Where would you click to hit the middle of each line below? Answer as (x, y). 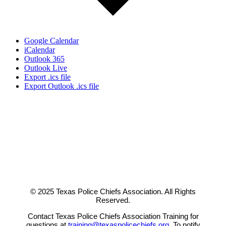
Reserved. (113, 200)
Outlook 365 (44, 59)
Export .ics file (47, 77)
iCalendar (40, 50)
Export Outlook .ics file (62, 86)
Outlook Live (46, 68)
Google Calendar (51, 41)
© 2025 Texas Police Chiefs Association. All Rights (113, 192)
